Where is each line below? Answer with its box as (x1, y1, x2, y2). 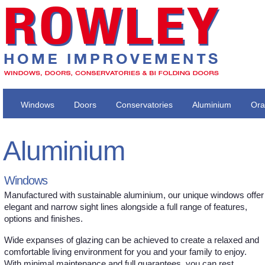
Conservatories (116, 100, 173, 109)
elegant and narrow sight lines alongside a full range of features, (4, 202, 247, 212)
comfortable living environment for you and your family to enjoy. (4, 247, 247, 257)
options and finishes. (4, 214, 83, 224)
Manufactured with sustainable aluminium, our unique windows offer (4, 190, 264, 200)
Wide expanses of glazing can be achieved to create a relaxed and (4, 235, 259, 245)
